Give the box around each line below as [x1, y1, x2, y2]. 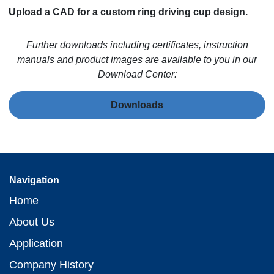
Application [9, 237, 63, 250]
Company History [9, 258, 94, 271]
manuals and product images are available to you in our [17, 54, 257, 65]
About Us [9, 215, 54, 228]
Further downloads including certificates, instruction [26, 39, 248, 50]
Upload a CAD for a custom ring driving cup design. [9, 6, 248, 17]
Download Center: [97, 68, 177, 80]
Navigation [9, 174, 59, 185]
